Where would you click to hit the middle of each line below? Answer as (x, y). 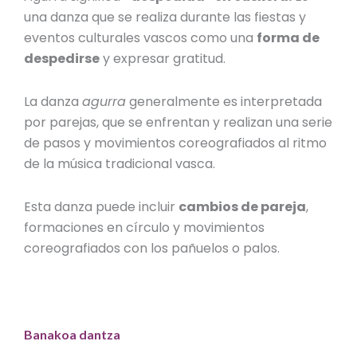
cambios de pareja (243, 207)
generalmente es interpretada (224, 102)
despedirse (62, 59)
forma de (288, 38)
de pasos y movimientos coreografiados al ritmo (176, 143)
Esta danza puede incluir (102, 207)
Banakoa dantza (73, 335)
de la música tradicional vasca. (120, 164)
